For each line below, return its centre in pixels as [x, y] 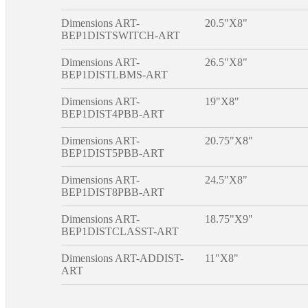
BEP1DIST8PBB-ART [113, 192]
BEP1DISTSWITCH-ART [121, 35]
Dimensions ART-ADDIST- [122, 258]
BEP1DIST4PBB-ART [113, 113]
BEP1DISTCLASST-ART [120, 231]
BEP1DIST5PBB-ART [113, 153]
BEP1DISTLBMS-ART [114, 74]
